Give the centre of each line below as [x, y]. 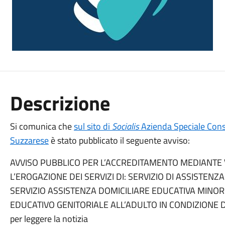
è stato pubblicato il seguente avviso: [119, 140]
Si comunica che [42, 126]
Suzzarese [29, 140]
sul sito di [93, 126]
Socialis [125, 126]
